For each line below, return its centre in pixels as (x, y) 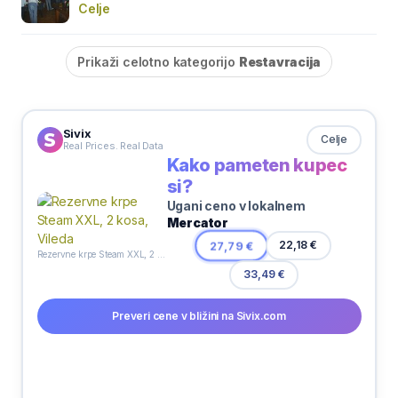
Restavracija (279, 62)
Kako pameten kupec (257, 165)
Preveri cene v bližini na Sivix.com (199, 315)
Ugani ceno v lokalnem (236, 205)
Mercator (198, 222)
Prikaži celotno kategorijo (158, 62)
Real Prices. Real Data (113, 146)
